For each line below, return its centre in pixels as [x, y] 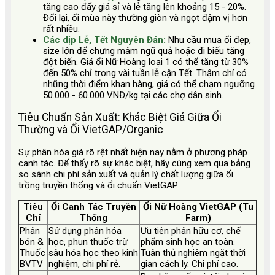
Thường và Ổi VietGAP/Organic [91, 130]
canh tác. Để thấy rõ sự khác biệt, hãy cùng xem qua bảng [134, 163]
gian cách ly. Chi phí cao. [189, 264]
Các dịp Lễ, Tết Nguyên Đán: [106, 40]
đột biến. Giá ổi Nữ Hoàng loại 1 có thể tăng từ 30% [146, 62]
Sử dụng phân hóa [85, 230]
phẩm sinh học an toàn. [188, 242]
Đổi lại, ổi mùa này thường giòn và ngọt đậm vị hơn [145, 17]
